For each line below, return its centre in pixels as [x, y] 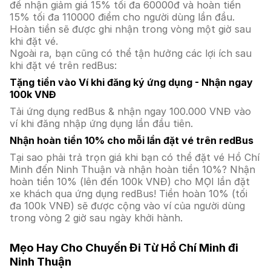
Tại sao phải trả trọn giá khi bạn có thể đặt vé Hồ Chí [135, 157]
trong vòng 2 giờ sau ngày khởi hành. [96, 218]
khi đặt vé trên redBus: [63, 65]
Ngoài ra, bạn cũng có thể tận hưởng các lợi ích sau [131, 53]
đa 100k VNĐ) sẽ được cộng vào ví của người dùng [127, 206]
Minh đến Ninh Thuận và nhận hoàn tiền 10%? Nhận [132, 169]
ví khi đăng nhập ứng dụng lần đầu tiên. [101, 123]
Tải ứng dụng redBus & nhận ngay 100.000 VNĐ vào [130, 111]
